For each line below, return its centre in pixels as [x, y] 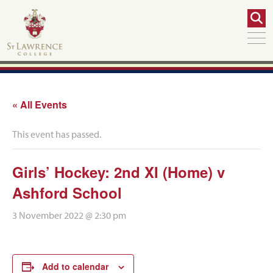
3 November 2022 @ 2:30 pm [69, 215]
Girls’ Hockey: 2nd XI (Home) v [119, 172]
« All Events [40, 105]
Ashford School [67, 193]
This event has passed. [57, 134]
